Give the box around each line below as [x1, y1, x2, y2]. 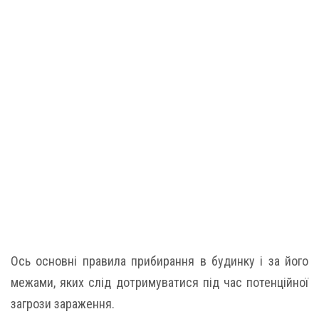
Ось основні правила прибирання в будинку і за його [11, 253, 308, 268]
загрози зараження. [11, 296, 115, 311]
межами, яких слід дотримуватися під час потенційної [11, 275, 308, 290]
